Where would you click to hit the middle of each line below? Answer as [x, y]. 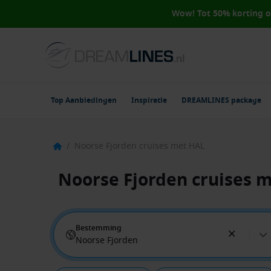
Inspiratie [149, 100]
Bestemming [99, 228]
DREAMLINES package [221, 100]
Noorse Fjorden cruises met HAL [139, 146]
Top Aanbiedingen [84, 100]
